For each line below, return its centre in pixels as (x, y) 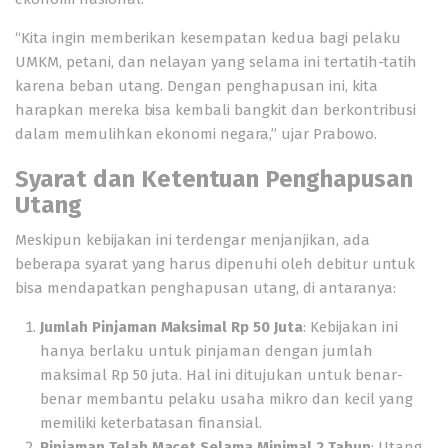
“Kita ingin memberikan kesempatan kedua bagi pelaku (208, 38)
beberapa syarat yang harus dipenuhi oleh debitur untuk (215, 264)
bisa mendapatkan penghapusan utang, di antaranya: (205, 288)
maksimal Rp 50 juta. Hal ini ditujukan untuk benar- (221, 375)
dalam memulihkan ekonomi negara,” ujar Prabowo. (196, 134)
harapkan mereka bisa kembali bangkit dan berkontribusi (216, 110)
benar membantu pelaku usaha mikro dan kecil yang (226, 399)
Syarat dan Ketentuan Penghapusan (214, 179)
